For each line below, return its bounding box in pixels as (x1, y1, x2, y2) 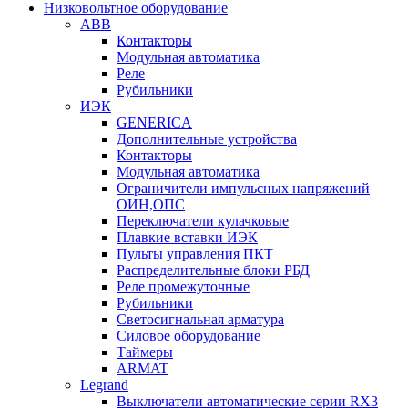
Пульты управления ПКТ (117, 245, 273, 261)
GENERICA (117, 114, 192, 130)
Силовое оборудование (117, 327, 260, 343)
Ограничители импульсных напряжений (117, 179, 370, 196)
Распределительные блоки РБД (117, 261, 310, 278)
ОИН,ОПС (117, 196, 185, 212)
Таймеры (117, 343, 173, 360)
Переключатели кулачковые (117, 212, 289, 229)
